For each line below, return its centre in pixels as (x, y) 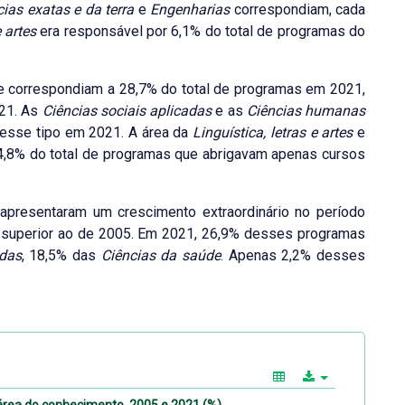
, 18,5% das (61, 256)
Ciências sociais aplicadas (127, 111)
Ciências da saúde (161, 256)
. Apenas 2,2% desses (293, 256)
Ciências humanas (306, 111)
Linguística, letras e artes (273, 133)
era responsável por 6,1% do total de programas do (201, 32)
